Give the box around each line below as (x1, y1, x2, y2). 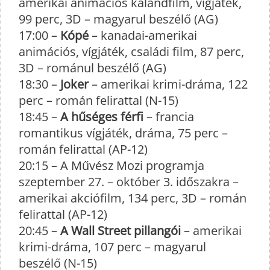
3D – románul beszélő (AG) (19, 59, 166, 76)
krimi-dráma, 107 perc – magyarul (19, 238, 206, 255)
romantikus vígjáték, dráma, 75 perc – (19, 124, 228, 141)
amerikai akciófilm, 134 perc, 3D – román (19, 189, 246, 206)
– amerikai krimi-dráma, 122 (89, 75, 248, 92)
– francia (143, 108, 194, 125)
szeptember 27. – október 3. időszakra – (19, 173, 239, 190)
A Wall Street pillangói (60, 222, 181, 239)
